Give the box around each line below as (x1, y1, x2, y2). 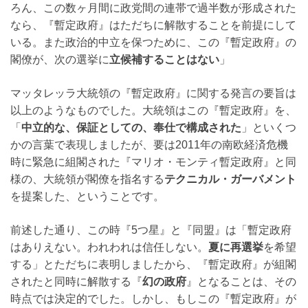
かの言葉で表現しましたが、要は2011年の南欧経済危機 (10, 138, 288, 151)
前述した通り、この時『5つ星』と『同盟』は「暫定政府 (10, 223, 291, 236)
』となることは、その (186, 275, 296, 287)
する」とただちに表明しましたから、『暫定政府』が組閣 (10, 258, 296, 270)
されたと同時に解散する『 (10, 275, 142, 287)
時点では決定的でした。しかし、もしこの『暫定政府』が (10, 292, 296, 305)
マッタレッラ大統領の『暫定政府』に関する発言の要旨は (10, 87, 296, 99)
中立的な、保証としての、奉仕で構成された (21, 121, 241, 133)
